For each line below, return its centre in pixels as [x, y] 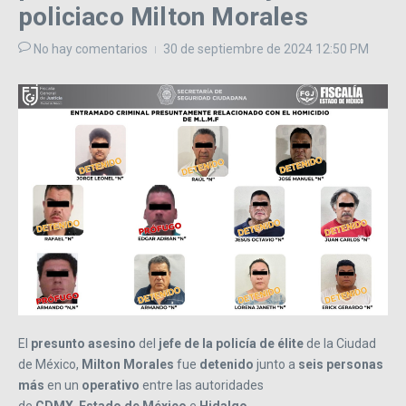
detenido [227, 364]
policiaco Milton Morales [163, 17]
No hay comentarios [91, 49]
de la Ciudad [340, 343]
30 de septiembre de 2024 [239, 49]
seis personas [341, 364]
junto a [276, 364]
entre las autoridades [202, 385]
